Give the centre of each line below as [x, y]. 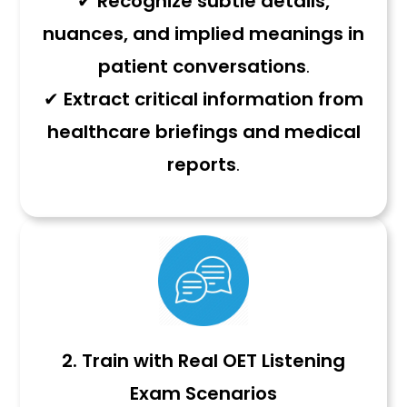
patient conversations [202, 66]
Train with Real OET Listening [211, 361]
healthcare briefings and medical [203, 132]
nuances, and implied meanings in [203, 34]
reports [202, 164]
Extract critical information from [213, 99]
